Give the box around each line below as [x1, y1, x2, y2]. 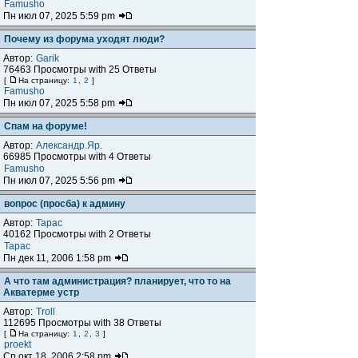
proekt [4, 339, 31, 350]
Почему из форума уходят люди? [4, 34, 165, 45]
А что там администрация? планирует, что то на [4, 276, 231, 287]
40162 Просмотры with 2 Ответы [3, 229, 151, 240]
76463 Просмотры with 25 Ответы [3, 64, 157, 75]
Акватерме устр [3, 287, 79, 298]
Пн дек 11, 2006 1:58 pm [3, 253, 113, 264]
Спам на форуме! [4, 121, 87, 132]
